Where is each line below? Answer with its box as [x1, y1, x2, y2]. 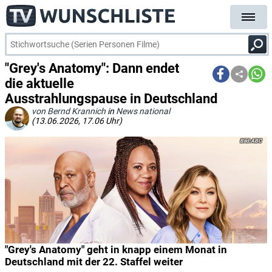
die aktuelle [5, 76, 74, 91]
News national [116, 106, 170, 116]
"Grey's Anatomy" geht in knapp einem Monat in [5, 243, 227, 256]
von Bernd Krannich [32, 106, 106, 116]
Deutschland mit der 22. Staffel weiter [5, 255, 183, 268]
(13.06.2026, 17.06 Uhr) [32, 116, 122, 126]
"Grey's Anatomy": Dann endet [5, 61, 179, 76]
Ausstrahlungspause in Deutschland [5, 91, 217, 106]
